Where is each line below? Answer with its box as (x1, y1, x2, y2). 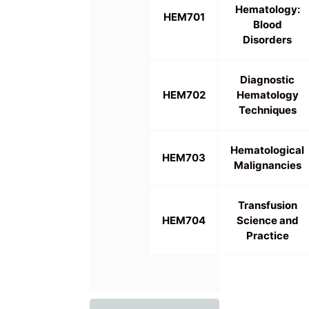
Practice (246, 229, 289, 243)
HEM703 (162, 151, 206, 165)
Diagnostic (240, 73, 295, 87)
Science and (236, 214, 299, 228)
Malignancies (233, 159, 301, 172)
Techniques (238, 103, 297, 117)
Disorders (243, 33, 292, 47)
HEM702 (162, 88, 206, 102)
